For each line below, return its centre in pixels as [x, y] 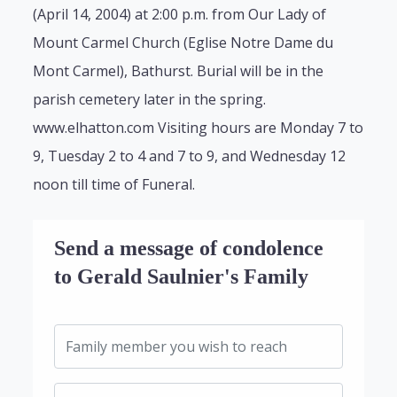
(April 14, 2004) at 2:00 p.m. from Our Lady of [180, 15]
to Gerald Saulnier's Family [182, 277]
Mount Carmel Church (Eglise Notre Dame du [183, 43]
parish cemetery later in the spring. [150, 100]
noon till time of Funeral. [114, 185]
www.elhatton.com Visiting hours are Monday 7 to [198, 128]
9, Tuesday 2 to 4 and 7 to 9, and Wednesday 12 [190, 156]
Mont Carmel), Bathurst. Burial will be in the [179, 71]
